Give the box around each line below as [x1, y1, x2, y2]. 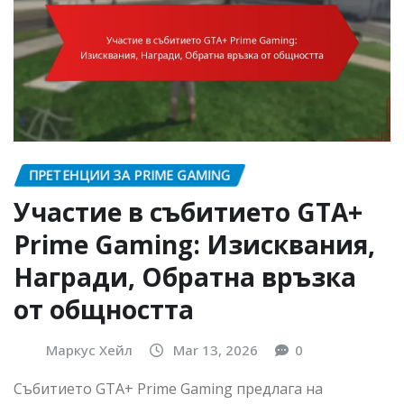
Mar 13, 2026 [173, 340, 258, 359]
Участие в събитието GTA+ [14, 194, 363, 229]
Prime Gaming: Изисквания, [14, 226, 375, 262]
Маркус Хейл [46, 340, 133, 359]
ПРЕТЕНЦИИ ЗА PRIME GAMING [29, 165, 231, 184]
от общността [14, 291, 194, 326]
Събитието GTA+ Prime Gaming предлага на [14, 379, 323, 399]
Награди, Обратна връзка [14, 259, 356, 294]
